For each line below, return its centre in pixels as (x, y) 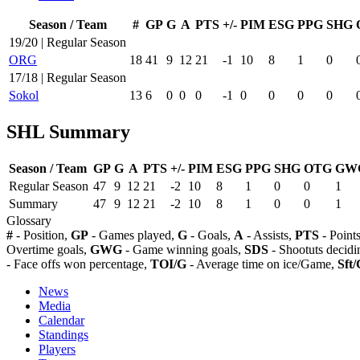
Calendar (61, 320)
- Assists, (269, 235)
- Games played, (133, 235)
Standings (63, 334)
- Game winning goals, (183, 249)
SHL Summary (68, 131)
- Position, (42, 235)
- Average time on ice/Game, (262, 264)
